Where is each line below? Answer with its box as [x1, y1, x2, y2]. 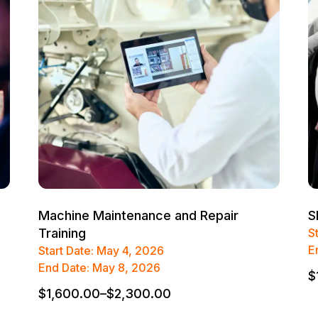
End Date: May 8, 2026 [38, 261, 160, 275]
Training [38, 226, 86, 241]
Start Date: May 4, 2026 [38, 243, 164, 258]
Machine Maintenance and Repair [38, 208, 238, 224]
